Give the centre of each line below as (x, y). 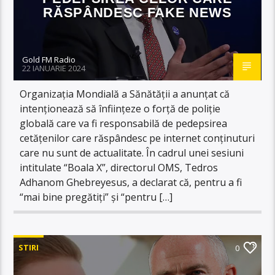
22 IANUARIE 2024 (54, 68)
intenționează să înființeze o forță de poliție (120, 108)
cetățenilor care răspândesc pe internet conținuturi (137, 138)
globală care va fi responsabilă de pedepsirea (124, 123)
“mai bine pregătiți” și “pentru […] (96, 197)
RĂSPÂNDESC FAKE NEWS (137, 12)
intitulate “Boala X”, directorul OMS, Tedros (119, 167)
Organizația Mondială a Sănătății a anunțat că (125, 94)
